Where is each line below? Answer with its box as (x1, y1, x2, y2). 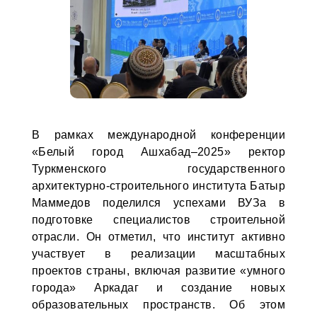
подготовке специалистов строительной (31, 214, 286, 226)
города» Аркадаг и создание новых (31, 282, 286, 294)
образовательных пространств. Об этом (31, 299, 286, 311)
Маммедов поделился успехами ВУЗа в (31, 197, 286, 209)
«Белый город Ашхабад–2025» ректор (31, 146, 286, 158)
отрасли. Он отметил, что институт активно (31, 231, 286, 243)
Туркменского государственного (31, 163, 286, 175)
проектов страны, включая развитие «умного (31, 265, 286, 277)
